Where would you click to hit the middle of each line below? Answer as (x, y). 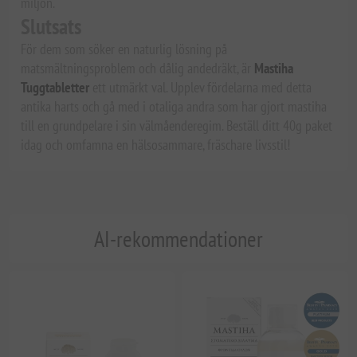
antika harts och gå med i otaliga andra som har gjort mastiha (174, 107)
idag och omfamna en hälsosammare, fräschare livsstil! (156, 145)
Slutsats (51, 27)
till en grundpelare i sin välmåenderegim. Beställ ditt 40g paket (177, 126)
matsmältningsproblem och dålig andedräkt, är (138, 69)
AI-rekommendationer (178, 239)
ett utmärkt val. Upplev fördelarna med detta (201, 88)
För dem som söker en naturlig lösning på (124, 49)
